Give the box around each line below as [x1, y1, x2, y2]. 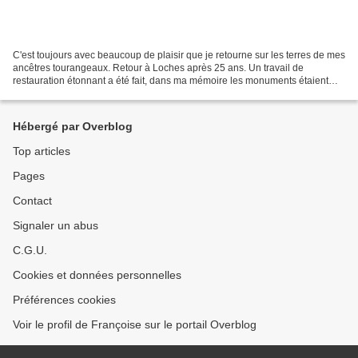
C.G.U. [13, 244, 47, 257]
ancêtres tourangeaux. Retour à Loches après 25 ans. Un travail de [13, 62, 304, 74]
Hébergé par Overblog [13, 120, 133, 133]
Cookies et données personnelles [13, 268, 181, 281]
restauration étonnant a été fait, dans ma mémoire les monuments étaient [13, 74, 328, 86]
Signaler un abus [13, 219, 98, 232]
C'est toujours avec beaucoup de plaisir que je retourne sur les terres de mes [13, 49, 345, 61]
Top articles [13, 145, 70, 157]
